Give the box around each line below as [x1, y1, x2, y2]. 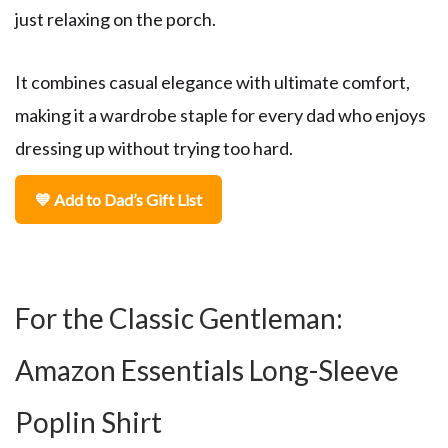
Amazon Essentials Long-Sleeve [15, 353, 399, 388]
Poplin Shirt [15, 405, 162, 440]
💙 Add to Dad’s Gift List [35, 190, 202, 210]
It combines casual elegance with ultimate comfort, [15, 71, 410, 94]
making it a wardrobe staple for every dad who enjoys [15, 104, 426, 127]
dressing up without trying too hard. [15, 137, 293, 160]
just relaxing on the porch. [15, 8, 216, 31]
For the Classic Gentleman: [15, 301, 343, 336]
